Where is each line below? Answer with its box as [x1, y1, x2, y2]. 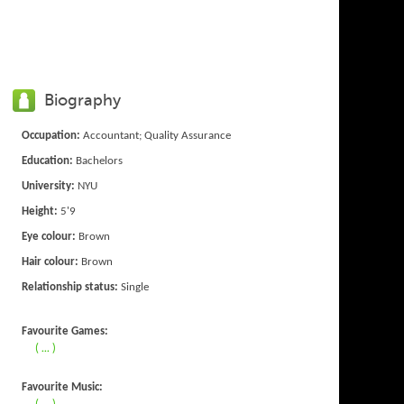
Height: [22, 205, 59, 217]
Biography [44, 89, 122, 110]
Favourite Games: [22, 325, 109, 337]
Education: [22, 154, 74, 167]
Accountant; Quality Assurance [80, 129, 232, 142]
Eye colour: [22, 230, 77, 243]
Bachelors [73, 154, 124, 167]
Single [118, 280, 150, 293]
